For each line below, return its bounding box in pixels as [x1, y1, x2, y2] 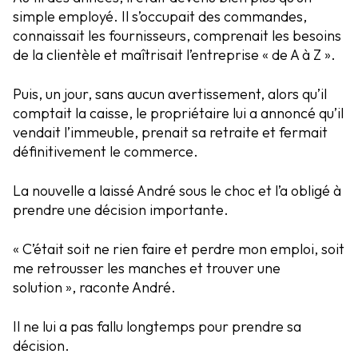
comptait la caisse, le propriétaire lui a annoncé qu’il [13, 104, 344, 123]
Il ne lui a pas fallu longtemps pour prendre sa [13, 317, 301, 336]
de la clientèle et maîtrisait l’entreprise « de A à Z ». [13, 46, 336, 65]
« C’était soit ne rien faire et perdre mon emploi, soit [13, 240, 344, 259]
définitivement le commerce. [13, 142, 198, 161]
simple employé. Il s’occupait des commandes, [13, 7, 307, 26]
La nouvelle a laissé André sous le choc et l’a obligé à [13, 181, 341, 201]
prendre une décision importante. [13, 201, 229, 220]
